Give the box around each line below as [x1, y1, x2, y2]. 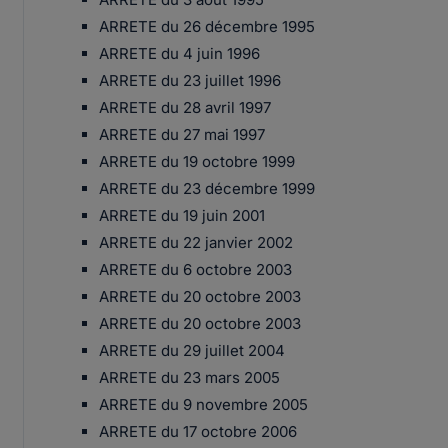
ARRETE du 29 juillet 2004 [98, 341, 285, 360]
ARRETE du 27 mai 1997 [98, 125, 265, 144]
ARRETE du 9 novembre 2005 [98, 395, 308, 414]
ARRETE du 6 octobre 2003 [98, 260, 292, 279]
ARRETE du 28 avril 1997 [98, 98, 271, 117]
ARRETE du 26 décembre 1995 [98, 17, 315, 36]
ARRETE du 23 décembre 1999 [98, 179, 315, 198]
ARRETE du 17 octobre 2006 [98, 422, 297, 441]
